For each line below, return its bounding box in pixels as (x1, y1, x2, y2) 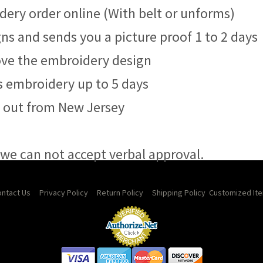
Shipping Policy (151, 187, 205, 198)
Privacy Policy (39, 187, 88, 198)
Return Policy (96, 187, 143, 198)
